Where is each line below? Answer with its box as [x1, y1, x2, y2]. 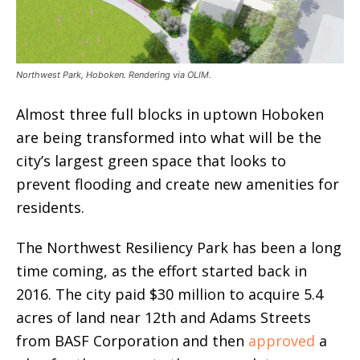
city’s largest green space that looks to [16, 150, 286, 170]
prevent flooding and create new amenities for [16, 174, 339, 194]
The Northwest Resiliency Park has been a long [16, 237, 342, 257]
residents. [16, 197, 84, 217]
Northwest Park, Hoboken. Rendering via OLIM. [16, 68, 211, 80]
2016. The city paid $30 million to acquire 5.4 [16, 284, 323, 304]
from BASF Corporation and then [16, 330, 248, 350]
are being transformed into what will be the [16, 127, 321, 147]
